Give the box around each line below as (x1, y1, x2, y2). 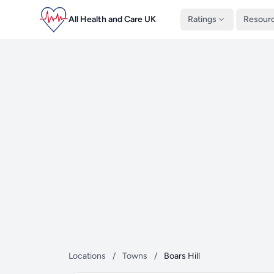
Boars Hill (164, 251, 200, 261)
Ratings (188, 14, 217, 24)
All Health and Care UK (68, 14, 156, 24)
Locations (68, 251, 106, 261)
